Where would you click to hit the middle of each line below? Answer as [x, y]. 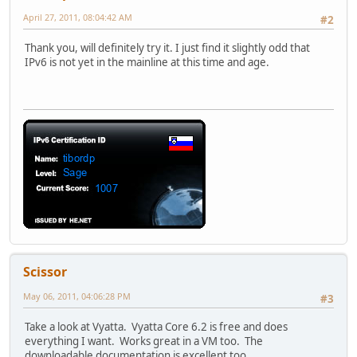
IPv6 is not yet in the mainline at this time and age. [147, 62]
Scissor [45, 272]
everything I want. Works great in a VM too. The [144, 341]
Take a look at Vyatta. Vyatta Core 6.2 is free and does [156, 326]
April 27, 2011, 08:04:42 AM [78, 18]
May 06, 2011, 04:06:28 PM [77, 296]
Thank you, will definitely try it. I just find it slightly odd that [167, 47]
